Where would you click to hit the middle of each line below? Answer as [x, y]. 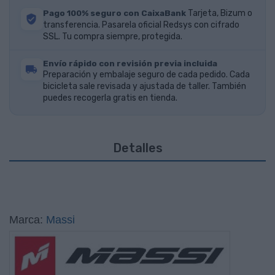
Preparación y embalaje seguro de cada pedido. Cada [146, 75]
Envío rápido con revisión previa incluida [130, 64]
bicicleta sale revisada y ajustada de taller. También [145, 87]
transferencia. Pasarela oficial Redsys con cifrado [141, 25]
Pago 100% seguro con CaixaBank [115, 13]
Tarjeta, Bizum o [220, 14]
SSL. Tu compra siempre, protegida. [113, 37]
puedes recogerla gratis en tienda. [110, 98]
